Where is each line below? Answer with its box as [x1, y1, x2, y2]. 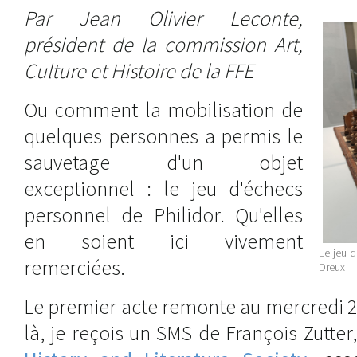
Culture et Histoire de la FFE [24, 57, 253, 84]
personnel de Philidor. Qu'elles [24, 202, 303, 228]
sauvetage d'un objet [24, 149, 303, 175]
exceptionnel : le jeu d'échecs [24, 175, 303, 202]
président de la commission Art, [24, 31, 303, 57]
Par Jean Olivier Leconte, [24, 5, 303, 31]
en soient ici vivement [24, 228, 303, 254]
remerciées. [24, 254, 125, 280]
